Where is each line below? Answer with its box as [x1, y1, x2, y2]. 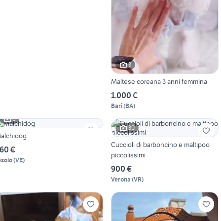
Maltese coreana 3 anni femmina [110, 76, 207, 86]
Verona [110, 175, 131, 183]
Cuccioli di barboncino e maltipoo [110, 140, 210, 149]
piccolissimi [110, 150, 146, 159]
